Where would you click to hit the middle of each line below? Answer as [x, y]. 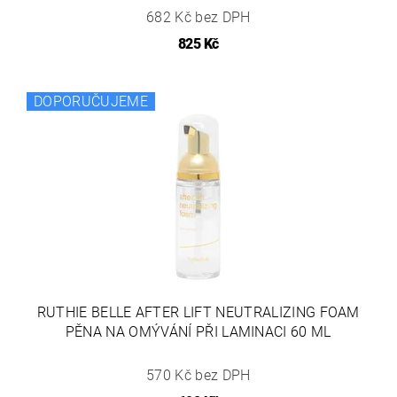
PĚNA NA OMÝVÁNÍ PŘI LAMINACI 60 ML [198, 332]
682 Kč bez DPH [198, 18]
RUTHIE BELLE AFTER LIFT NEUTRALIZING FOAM [198, 313]
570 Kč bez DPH [198, 376]
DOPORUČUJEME [91, 102]
